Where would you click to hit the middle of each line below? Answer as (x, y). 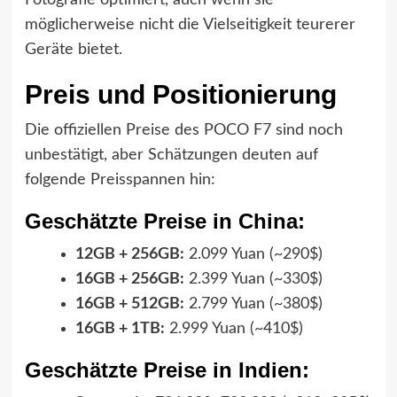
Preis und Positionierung (180, 94)
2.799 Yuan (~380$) (253, 304)
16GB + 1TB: (120, 328)
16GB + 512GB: (129, 304)
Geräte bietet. (73, 49)
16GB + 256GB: (129, 279)
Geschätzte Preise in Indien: (167, 370)
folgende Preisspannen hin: (120, 179)
